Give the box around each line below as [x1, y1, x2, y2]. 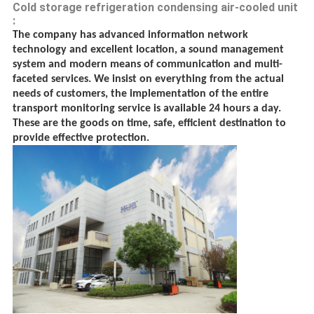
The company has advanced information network [12, 29, 248, 41]
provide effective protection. [12, 132, 149, 144]
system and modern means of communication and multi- [12, 59, 282, 71]
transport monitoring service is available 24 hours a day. [12, 103, 281, 115]
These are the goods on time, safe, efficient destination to [12, 118, 286, 130]
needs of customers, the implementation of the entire [12, 88, 268, 100]
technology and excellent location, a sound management [12, 44, 284, 56]
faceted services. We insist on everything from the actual [12, 74, 284, 86]
